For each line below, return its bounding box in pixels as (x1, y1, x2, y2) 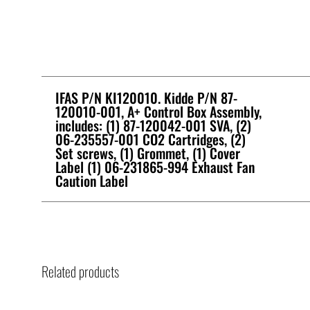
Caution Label (55, 170, 128, 191)
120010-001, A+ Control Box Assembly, (55, 100, 262, 122)
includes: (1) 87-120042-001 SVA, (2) (55, 114, 251, 136)
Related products (42, 260, 119, 282)
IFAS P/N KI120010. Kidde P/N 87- (55, 86, 237, 108)
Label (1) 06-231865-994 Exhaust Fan (55, 156, 255, 177)
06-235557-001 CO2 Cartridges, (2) (55, 128, 246, 149)
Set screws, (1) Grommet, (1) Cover (55, 142, 240, 163)
